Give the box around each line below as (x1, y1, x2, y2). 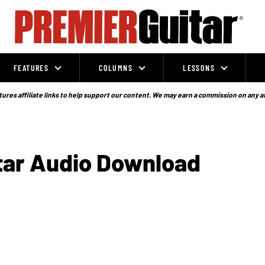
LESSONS (183, 63, 215, 73)
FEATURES (14, 63, 49, 73)
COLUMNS (99, 63, 133, 73)
